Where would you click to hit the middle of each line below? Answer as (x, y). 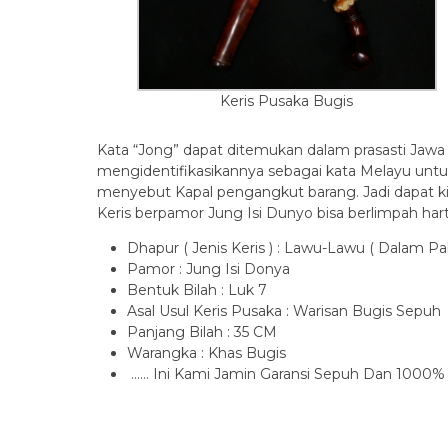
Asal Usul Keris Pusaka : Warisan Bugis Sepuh (284, 311)
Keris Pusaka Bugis (287, 101)
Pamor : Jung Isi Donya (208, 269)
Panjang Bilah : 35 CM (202, 332)
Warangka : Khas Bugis (206, 353)
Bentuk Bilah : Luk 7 (197, 290)
